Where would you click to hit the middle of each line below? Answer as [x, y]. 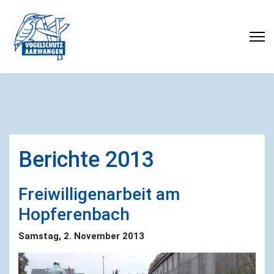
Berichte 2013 [86, 160]
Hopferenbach [74, 214]
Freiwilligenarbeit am [99, 194]
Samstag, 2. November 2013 [81, 236]
